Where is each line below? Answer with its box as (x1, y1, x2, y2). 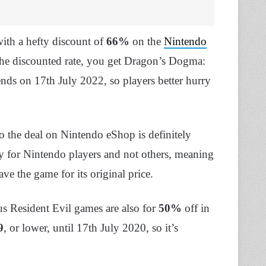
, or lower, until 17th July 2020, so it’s (4, 221, 178, 234)
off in (182, 201, 210, 214)
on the (129, 34, 164, 47)
